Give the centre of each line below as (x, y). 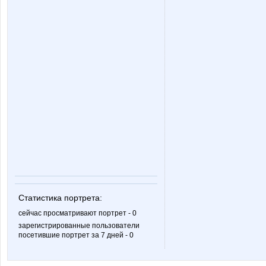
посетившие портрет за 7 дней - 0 (76, 235)
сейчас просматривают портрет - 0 (77, 213)
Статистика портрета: (60, 198)
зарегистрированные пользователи (79, 226)
